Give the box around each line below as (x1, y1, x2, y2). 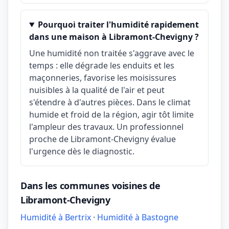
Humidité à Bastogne (97, 212, 178, 223)
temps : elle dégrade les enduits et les (29, 60, 174, 71)
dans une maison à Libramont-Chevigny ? (29, 31, 199, 42)
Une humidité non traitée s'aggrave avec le (29, 48, 194, 59)
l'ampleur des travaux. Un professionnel (29, 121, 184, 132)
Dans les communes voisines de (20, 179, 161, 192)
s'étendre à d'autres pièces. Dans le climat (29, 97, 191, 108)
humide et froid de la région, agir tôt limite (29, 109, 194, 120)
